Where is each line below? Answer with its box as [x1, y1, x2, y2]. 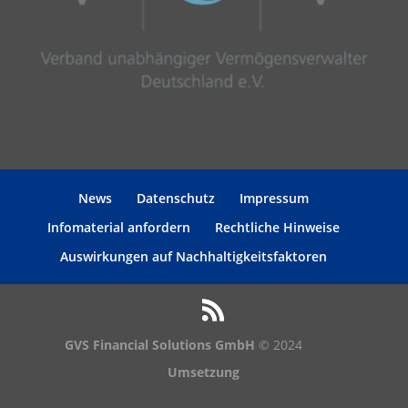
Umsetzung [168, 363, 240, 382]
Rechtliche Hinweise [215, 219, 341, 237]
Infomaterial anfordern [47, 219, 191, 237]
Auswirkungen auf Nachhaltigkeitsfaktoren [60, 248, 328, 266]
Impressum [240, 189, 310, 208]
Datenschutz [137, 189, 216, 208]
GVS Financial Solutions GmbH [65, 336, 256, 354]
